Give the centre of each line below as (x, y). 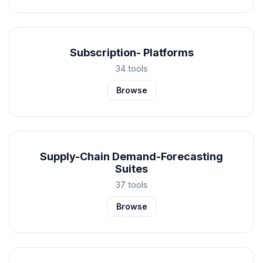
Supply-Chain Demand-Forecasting (131, 156)
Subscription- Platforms (131, 52)
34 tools (131, 68)
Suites (131, 168)
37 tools (131, 184)
